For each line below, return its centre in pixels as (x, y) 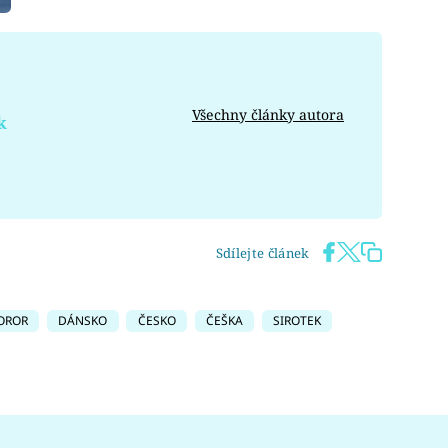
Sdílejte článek (262, 252)
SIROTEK (297, 320)
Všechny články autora (268, 114)
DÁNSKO (83, 320)
